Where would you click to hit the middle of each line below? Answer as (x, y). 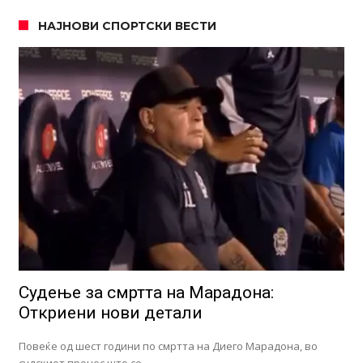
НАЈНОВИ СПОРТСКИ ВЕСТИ (127, 26)
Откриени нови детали (110, 313)
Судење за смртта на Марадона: (146, 293)
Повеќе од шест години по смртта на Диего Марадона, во (168, 346)
